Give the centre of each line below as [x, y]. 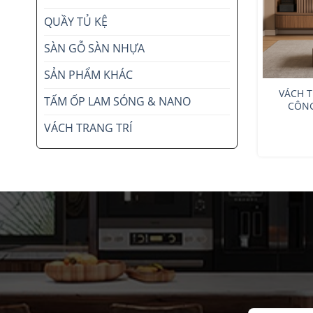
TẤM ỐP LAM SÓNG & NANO [117, 101]
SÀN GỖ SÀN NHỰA [94, 48]
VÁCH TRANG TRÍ [88, 128]
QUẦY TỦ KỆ [76, 21]
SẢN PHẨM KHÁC [88, 74]
